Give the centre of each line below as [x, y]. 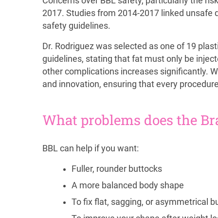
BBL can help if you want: [91, 148]
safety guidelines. [76, 26]
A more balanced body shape [128, 185]
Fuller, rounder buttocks [117, 169]
